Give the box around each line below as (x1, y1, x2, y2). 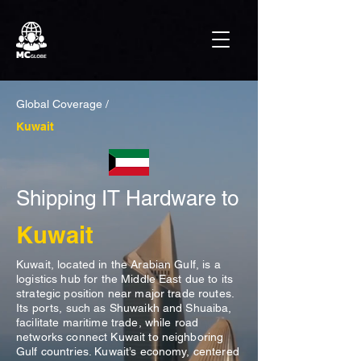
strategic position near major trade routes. (16, 287, 234, 300)
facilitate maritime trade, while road (16, 316, 199, 329)
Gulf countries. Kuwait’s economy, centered (16, 345, 239, 358)
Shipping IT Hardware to (16, 186, 239, 210)
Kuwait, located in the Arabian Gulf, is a (16, 258, 221, 271)
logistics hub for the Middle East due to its (16, 272, 234, 285)
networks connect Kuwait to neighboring (16, 330, 224, 343)
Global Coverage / (16, 98, 112, 110)
